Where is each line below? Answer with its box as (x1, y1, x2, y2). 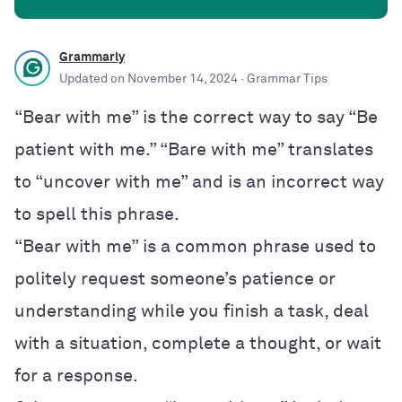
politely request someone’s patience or (14, 269, 336, 288)
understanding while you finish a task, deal (14, 301, 369, 320)
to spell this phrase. (14, 205, 179, 223)
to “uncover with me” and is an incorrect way (14, 172, 384, 191)
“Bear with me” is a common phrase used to (14, 237, 376, 256)
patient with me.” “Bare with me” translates (14, 140, 373, 159)
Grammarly (59, 50, 125, 64)
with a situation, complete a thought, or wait (14, 334, 381, 353)
